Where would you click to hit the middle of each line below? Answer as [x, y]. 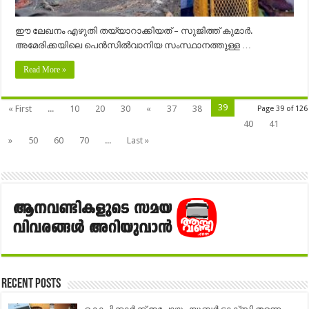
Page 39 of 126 [282, 108]
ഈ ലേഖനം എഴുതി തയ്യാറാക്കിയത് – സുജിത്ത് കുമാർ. [134, 30]
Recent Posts [31, 285]
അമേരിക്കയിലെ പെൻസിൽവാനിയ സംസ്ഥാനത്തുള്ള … [133, 45]
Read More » [45, 69]
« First [20, 108]
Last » [138, 140]
